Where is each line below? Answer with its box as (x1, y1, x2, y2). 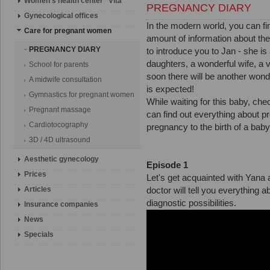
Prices (24, 170, 46, 178)
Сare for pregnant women (24, 27, 111, 35)
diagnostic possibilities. (146, 198, 236, 208)
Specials (24, 230, 54, 239)
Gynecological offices (24, 11, 98, 20)
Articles (24, 185, 51, 193)
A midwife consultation (29, 75, 102, 84)
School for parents (29, 60, 89, 69)
